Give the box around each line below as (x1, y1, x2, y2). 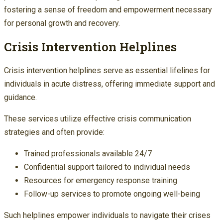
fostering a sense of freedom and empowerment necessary (4, 5, 212, 15)
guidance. (4, 93, 37, 103)
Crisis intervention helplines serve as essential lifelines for (4, 66, 210, 76)
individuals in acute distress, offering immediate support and (4, 79, 215, 89)
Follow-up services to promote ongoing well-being (24, 189, 200, 199)
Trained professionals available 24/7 (24, 149, 152, 159)
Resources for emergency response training (24, 176, 177, 186)
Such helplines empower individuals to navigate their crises (4, 211, 211, 221)
